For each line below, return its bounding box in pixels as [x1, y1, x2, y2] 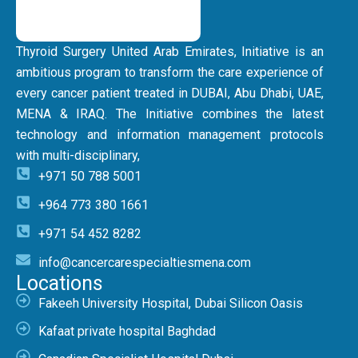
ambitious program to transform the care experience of [16, 65, 324, 81]
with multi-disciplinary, [16, 148, 140, 164]
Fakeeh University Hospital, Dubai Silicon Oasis [38, 296, 303, 312]
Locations [16, 272, 103, 296]
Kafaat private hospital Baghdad [38, 324, 216, 340]
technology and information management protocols [16, 127, 324, 143]
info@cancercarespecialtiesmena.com [38, 255, 251, 271]
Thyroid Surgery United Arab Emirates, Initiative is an [16, 44, 324, 60]
